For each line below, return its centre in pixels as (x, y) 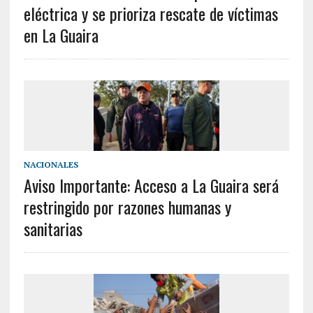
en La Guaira (61, 35)
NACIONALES (51, 165)
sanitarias (53, 228)
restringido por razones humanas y (127, 207)
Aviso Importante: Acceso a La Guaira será (151, 185)
